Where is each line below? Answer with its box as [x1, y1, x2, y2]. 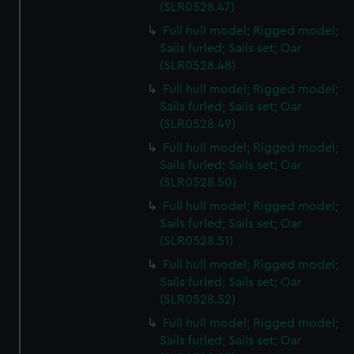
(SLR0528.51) [160, 235, 234, 247]
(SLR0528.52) [160, 293, 236, 306]
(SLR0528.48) [160, 59, 236, 72]
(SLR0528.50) [160, 176, 237, 189]
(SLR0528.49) [160, 118, 236, 130]
